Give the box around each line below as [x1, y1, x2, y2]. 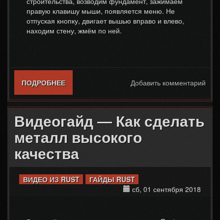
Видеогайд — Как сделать [14, 113, 204, 130]
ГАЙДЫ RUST [89, 174, 135, 184]
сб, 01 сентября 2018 [130, 184, 201, 194]
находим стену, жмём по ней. [27, 26, 122, 35]
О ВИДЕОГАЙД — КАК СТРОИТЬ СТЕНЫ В [65, 78, 210, 87]
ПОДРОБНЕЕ [22, 78, 65, 87]
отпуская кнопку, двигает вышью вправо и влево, [27, 16, 184, 26]
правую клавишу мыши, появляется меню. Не [27, 6, 175, 16]
